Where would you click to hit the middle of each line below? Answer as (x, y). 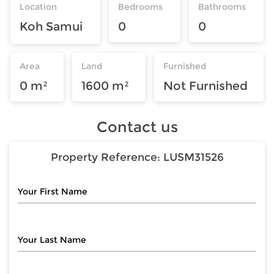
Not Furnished (205, 85)
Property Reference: (107, 157)
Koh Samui (51, 26)
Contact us (137, 127)
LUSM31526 (193, 157)
